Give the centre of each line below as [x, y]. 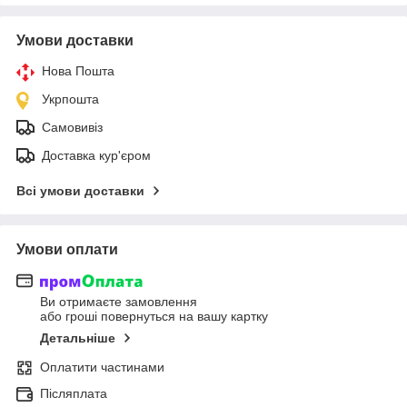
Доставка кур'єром [96, 155]
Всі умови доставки [80, 190]
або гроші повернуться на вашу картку [154, 317]
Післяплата [74, 394]
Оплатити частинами [102, 367]
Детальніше [78, 338]
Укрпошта [70, 99]
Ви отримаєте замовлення [119, 302]
